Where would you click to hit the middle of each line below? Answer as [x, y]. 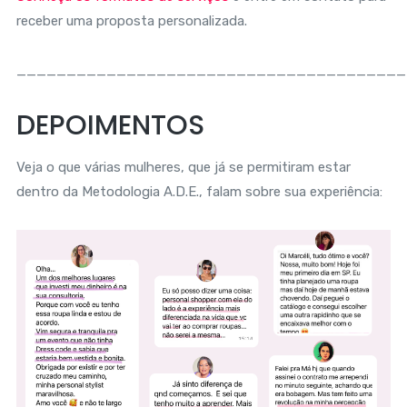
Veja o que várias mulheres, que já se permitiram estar [183, 167]
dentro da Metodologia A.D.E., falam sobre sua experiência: [199, 191]
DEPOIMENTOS [110, 125]
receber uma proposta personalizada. [131, 20]
